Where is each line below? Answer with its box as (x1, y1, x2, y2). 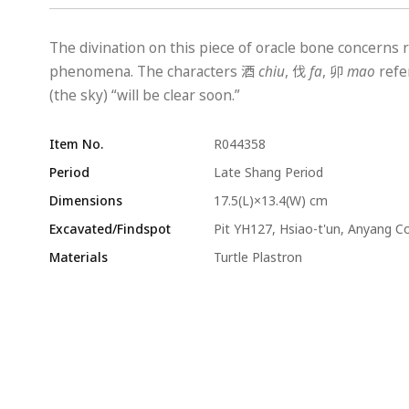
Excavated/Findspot (48, 220, 171, 237)
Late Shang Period (213, 163, 323, 181)
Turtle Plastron (213, 248, 302, 266)
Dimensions (48, 192, 122, 209)
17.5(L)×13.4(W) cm (213, 192, 328, 209)
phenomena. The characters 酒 (48, 62, 255, 81)
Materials (48, 248, 108, 266)
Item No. (48, 135, 103, 152)
